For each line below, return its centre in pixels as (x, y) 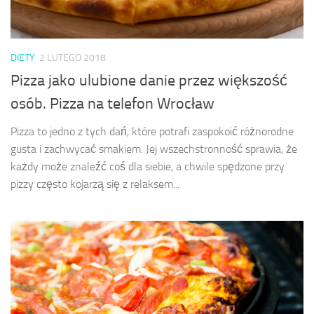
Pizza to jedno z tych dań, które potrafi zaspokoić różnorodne (152, 132)
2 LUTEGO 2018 (73, 58)
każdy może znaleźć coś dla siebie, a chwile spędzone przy (148, 167)
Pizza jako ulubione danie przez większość (149, 81)
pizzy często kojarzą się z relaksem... (95, 184)
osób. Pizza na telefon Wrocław (112, 104)
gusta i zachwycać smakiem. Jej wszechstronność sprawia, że (154, 149)
